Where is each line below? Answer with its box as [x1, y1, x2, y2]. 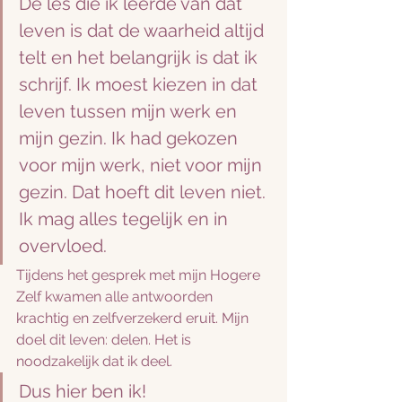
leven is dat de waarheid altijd [19, 20, 268, 41]
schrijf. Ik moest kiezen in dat [19, 74, 262, 95]
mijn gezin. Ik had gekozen [19, 127, 242, 149]
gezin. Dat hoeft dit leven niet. [19, 181, 270, 203]
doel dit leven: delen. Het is [16, 331, 195, 348]
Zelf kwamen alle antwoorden [16, 288, 216, 305]
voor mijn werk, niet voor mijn [19, 154, 267, 176]
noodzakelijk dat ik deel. [16, 353, 176, 370]
